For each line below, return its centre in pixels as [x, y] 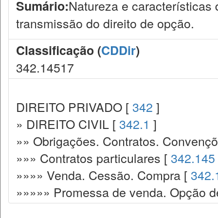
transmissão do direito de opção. [105, 23]
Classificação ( [59, 50]
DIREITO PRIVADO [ [74, 107]
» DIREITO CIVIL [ [68, 124]
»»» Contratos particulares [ [93, 158]
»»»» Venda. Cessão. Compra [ [103, 175]
